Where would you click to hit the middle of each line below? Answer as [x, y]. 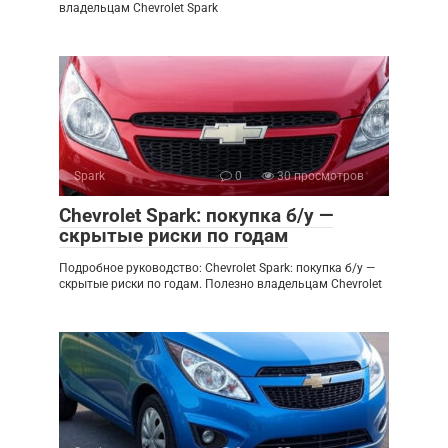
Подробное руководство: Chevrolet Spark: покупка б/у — [217, 268]
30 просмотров [319, 176]
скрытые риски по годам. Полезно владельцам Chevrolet [220, 284]
